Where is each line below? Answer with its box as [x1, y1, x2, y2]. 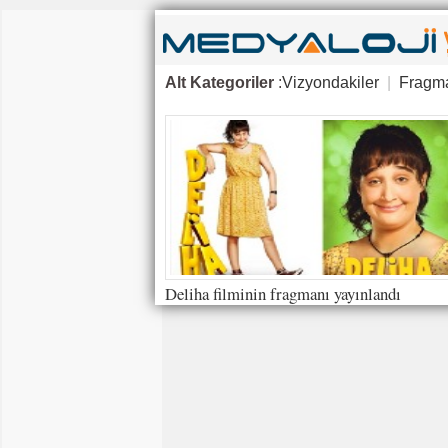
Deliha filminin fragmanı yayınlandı [164, 282, 401, 305]
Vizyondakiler [281, 74, 379, 91]
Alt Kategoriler [164, 74, 274, 91]
